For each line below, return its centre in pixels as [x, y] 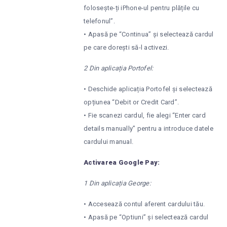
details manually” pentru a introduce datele [148, 129]
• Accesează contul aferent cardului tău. [144, 204]
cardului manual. [108, 142]
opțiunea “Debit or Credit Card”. [131, 102]
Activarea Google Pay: [122, 163]
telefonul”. [99, 21]
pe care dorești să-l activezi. [126, 48]
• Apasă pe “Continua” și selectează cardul [149, 34]
